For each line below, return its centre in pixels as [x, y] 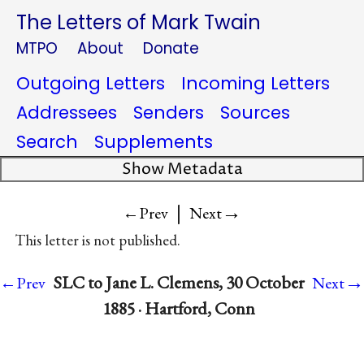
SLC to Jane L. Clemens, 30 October [179, 283]
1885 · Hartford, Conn [179, 309]
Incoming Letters [256, 83]
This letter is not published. [97, 240]
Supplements [154, 142]
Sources [255, 113]
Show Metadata [182, 169]
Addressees [67, 113]
